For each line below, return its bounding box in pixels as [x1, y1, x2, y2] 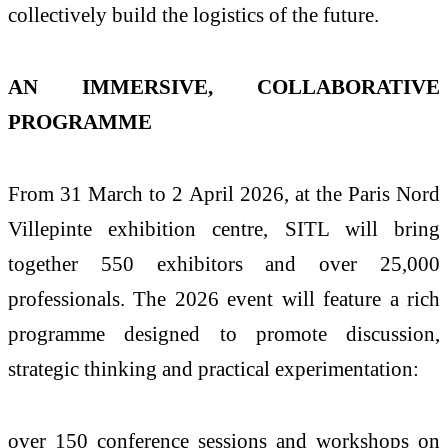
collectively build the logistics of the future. [8, 3, 379, 27]
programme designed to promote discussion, [8, 321, 440, 345]
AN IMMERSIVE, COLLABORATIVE [8, 75, 440, 99]
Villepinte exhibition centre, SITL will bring [8, 216, 440, 240]
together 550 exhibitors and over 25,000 [8, 251, 440, 275]
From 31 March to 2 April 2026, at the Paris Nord [8, 181, 440, 205]
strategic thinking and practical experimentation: [8, 356, 419, 380]
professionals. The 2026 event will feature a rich [8, 286, 440, 310]
